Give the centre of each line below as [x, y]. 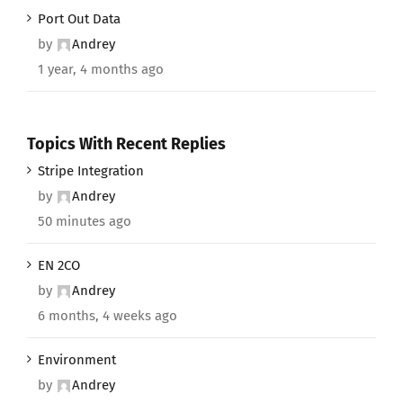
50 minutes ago [85, 222]
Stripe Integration [91, 171]
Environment [77, 360]
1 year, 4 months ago [101, 69]
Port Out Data [79, 18]
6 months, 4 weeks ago [107, 316]
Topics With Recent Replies [126, 143]
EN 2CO [59, 266]
